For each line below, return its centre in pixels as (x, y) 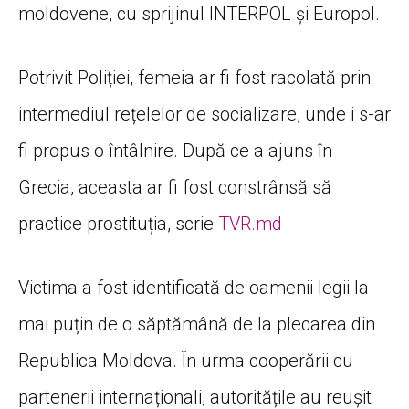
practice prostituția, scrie (118, 223)
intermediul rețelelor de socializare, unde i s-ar (204, 114)
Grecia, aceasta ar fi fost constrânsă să (175, 187)
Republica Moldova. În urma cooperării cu (186, 360)
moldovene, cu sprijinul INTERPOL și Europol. (199, 13)
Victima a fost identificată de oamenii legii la (194, 287)
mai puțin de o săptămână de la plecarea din (197, 324)
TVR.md (250, 223)
